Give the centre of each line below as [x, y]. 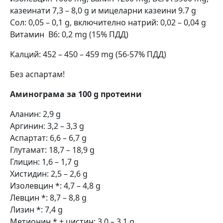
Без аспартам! [37, 74]
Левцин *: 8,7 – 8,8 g [48, 197]
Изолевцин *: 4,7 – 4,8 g [55, 185]
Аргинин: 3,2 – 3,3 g [47, 126]
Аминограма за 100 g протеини [76, 94]
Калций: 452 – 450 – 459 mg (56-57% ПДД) [88, 54]
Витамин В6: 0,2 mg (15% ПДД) [69, 34]
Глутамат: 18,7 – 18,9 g [52, 150]
